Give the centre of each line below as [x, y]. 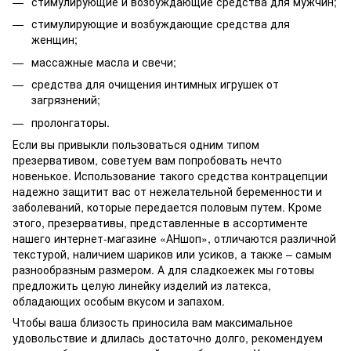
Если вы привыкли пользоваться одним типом [136, 144]
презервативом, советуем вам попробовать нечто [147, 159]
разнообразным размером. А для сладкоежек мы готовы [163, 269]
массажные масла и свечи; [104, 62]
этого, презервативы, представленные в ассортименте [160, 222]
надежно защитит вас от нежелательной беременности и [167, 191]
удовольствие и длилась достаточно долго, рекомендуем [168, 337]
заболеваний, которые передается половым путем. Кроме [167, 206]
